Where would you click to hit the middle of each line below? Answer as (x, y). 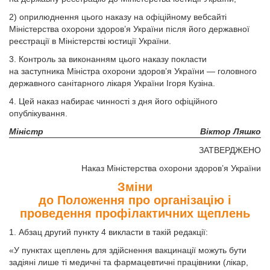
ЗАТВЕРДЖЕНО (230, 150)
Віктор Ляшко (231, 131)
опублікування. (38, 113)
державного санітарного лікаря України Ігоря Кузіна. (112, 83)
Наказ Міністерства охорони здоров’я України (171, 168)
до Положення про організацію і (135, 200)
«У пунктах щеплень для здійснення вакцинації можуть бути (128, 250)
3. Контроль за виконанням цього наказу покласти (108, 59)
